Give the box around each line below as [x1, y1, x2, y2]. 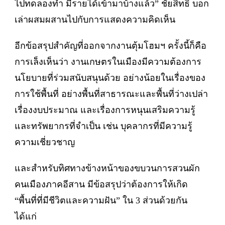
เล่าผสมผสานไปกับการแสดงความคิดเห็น [15, 14, 175, 25]
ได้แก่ [15, 211, 37, 221]
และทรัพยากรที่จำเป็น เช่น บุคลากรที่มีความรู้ [15, 121, 192, 131]
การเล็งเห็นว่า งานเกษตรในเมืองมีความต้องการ [15, 56, 201, 67]
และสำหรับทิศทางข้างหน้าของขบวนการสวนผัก [15, 163, 200, 173]
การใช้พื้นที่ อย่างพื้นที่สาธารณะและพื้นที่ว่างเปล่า [15, 88, 208, 99]
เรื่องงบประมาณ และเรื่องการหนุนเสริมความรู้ [15, 104, 195, 115]
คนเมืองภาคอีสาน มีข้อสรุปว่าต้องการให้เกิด [15, 179, 188, 189]
